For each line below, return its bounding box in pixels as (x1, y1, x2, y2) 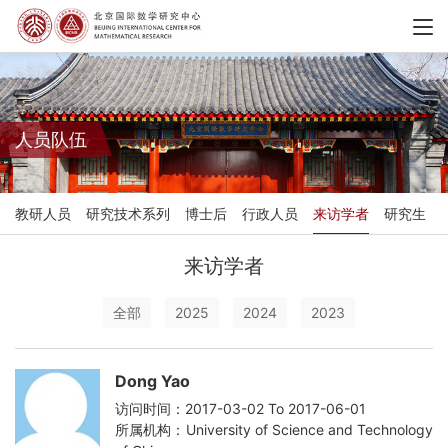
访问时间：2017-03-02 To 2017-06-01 (115, 400, 366, 418)
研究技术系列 (86, 205, 170, 223)
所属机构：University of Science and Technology (115, 421, 433, 439)
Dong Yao (115, 371, 190, 392)
